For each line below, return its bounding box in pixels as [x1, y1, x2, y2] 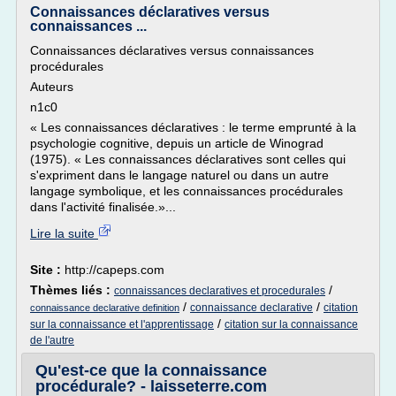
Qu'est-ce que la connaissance [35, 362, 267, 379]
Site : [30, 263, 65, 277]
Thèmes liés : [30, 283, 114, 297]
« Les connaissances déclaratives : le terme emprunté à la [30, 120, 356, 134]
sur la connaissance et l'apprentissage [30, 318, 214, 331]
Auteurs [30, 80, 73, 94]
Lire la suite [30, 226, 98, 240]
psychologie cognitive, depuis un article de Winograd [30, 136, 324, 150]
